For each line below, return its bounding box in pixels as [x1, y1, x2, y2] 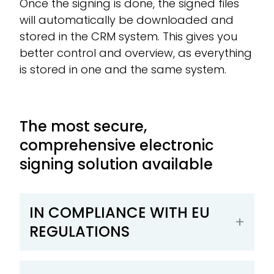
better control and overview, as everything [20, 45, 252, 61]
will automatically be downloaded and [20, 12, 234, 28]
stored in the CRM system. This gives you [20, 28, 237, 44]
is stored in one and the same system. [20, 61, 226, 77]
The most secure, [20, 116, 147, 136]
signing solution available [20, 154, 213, 174]
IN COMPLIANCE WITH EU [29, 202, 210, 223]
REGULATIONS [29, 221, 130, 242]
